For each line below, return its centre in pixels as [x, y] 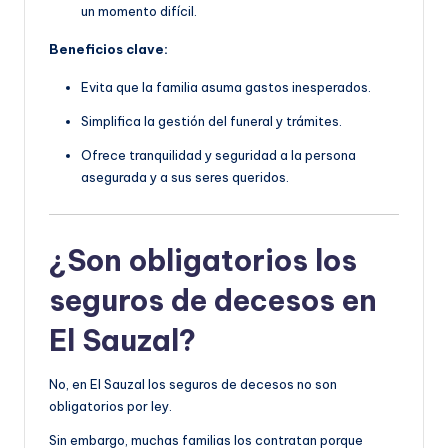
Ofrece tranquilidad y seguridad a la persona [218, 155]
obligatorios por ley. [110, 405]
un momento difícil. [139, 11]
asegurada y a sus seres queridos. [185, 177]
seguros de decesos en [213, 300]
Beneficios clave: [108, 49]
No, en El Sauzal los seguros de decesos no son [193, 383]
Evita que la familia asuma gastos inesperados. [226, 87]
